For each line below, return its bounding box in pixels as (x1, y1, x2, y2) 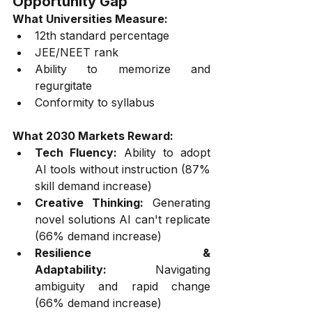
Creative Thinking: (35, 195, 143, 210)
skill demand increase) (35, 178, 152, 193)
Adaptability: (35, 262, 107, 276)
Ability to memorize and (35, 61, 210, 76)
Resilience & (35, 245, 210, 260)
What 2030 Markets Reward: (13, 128, 173, 143)
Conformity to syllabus (35, 95, 155, 109)
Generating (143, 195, 210, 210)
